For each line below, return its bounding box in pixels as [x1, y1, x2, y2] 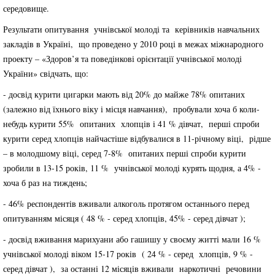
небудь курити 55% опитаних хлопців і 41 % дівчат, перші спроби [3, 118, 260, 130]
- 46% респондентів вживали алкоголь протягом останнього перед [3, 198, 249, 209]
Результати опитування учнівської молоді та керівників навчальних [3, 23, 260, 35]
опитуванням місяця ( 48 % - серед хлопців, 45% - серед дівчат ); [3, 212, 246, 224]
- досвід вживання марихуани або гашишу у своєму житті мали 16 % [3, 233, 261, 245]
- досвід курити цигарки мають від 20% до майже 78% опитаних [3, 88, 245, 100]
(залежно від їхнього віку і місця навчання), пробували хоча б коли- [3, 103, 260, 115]
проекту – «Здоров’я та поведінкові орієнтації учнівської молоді [3, 53, 245, 64]
